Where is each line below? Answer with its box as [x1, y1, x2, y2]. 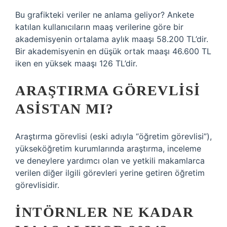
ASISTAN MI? [15, 101, 114, 117]
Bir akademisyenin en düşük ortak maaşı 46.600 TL [15, 46, 211, 56]
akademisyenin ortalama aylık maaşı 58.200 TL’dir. [15, 34, 208, 44]
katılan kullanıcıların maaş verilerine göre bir [15, 22, 183, 32]
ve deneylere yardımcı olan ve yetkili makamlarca [15, 156, 205, 166]
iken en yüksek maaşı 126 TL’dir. [15, 58, 137, 68]
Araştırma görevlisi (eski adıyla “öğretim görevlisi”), [15, 131, 212, 141]
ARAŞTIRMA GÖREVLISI [15, 83, 201, 98]
